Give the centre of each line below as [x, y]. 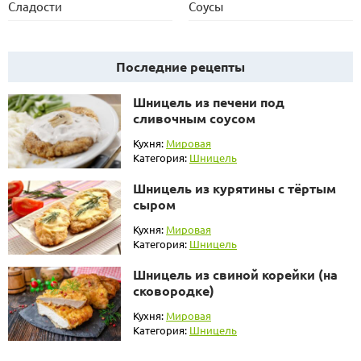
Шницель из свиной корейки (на [235, 274]
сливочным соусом [194, 118]
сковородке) [174, 290]
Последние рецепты [180, 67]
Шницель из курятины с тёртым [234, 188]
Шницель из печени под [209, 102]
